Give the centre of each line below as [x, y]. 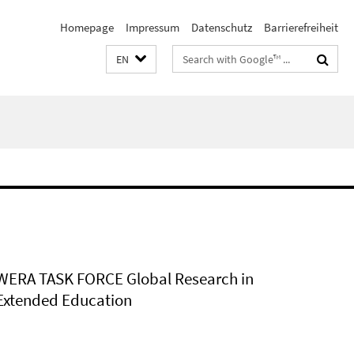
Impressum [153, 27]
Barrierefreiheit [301, 27]
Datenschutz [222, 27]
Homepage [87, 27]
